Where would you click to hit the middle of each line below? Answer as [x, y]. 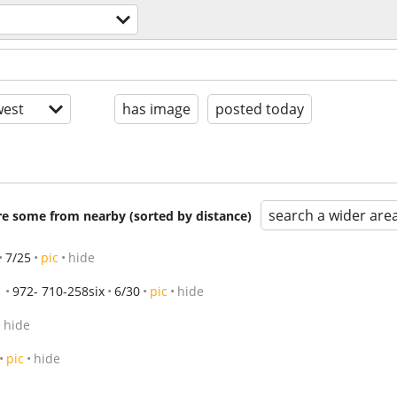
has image [156, 109]
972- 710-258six [58, 291]
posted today [260, 109]
